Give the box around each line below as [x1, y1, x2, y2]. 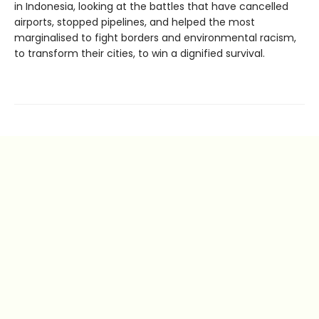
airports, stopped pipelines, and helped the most [14, 14, 255, 29]
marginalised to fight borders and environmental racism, [14, 30, 296, 45]
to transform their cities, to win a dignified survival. [14, 46, 265, 61]
